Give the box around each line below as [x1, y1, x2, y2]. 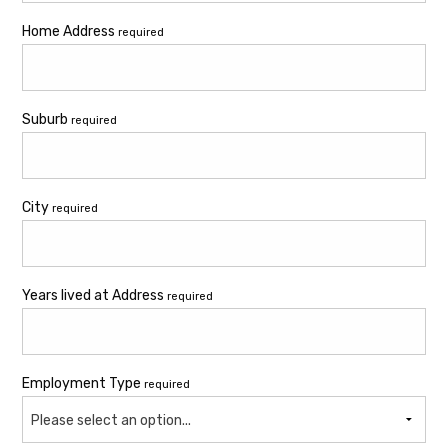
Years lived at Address [22, 287, 167, 305]
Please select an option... [31, 412, 191, 430]
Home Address [22, 23, 118, 41]
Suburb [22, 111, 71, 129]
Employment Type [22, 375, 144, 393]
